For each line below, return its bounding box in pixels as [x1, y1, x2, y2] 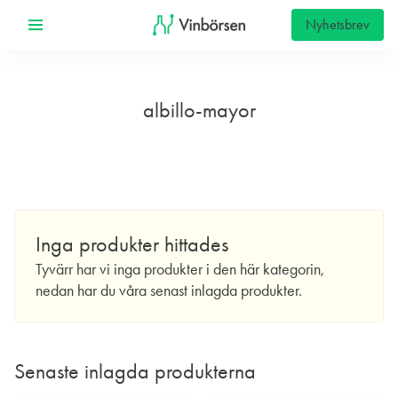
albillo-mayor [142, 98, 256, 123]
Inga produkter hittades [36, 232, 228, 257]
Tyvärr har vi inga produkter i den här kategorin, [36, 259, 324, 279]
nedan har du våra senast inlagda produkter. [36, 281, 302, 300]
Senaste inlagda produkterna [14, 359, 256, 384]
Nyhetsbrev [306, 16, 370, 33]
